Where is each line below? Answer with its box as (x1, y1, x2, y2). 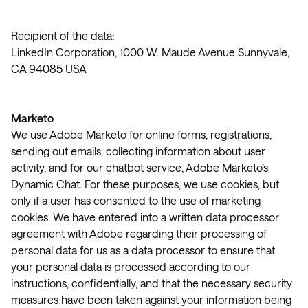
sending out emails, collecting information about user (11, 144, 265, 157)
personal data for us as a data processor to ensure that (11, 243, 275, 256)
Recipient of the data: (11, 29, 114, 42)
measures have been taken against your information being (11, 293, 291, 306)
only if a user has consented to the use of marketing (11, 194, 261, 207)
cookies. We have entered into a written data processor (11, 210, 279, 223)
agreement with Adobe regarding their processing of (11, 227, 267, 240)
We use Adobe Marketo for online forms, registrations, (11, 128, 272, 141)
